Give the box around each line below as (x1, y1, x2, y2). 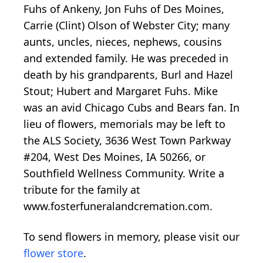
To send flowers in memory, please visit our (23, 230, 240, 244)
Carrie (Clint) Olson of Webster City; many (23, 18, 230, 33)
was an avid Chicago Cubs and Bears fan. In (23, 100, 240, 115)
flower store (23, 246, 83, 261)
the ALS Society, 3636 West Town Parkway (23, 133, 231, 148)
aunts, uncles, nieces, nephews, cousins (23, 35, 222, 49)
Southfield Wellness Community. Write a (23, 166, 224, 181)
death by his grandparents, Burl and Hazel (23, 68, 233, 82)
